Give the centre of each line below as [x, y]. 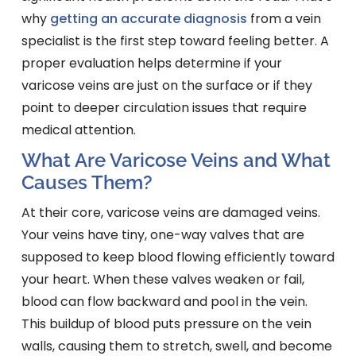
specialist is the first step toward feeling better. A [175, 41]
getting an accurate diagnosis [148, 19]
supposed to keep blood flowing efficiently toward [178, 257]
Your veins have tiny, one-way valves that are [163, 235]
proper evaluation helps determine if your [151, 64]
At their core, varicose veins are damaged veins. [170, 213]
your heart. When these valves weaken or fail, [163, 280]
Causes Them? [87, 183]
